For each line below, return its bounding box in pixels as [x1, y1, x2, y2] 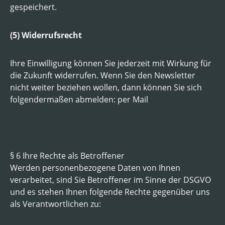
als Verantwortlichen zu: [10, 198, 101, 209]
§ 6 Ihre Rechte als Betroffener [10, 150, 125, 161]
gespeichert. [10, 1, 57, 13]
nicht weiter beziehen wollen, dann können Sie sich [10, 81, 202, 93]
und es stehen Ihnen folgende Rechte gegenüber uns [10, 186, 210, 197]
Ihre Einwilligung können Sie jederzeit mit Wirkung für [10, 57, 211, 69]
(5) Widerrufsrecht [10, 29, 82, 41]
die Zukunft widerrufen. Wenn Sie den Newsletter [10, 69, 195, 81]
